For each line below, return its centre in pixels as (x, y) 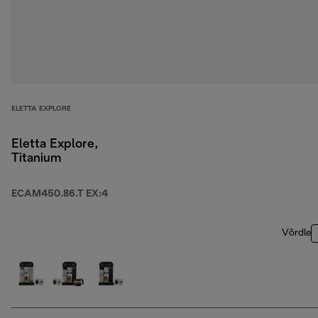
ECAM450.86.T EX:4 (60, 194)
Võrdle (296, 234)
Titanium (36, 159)
